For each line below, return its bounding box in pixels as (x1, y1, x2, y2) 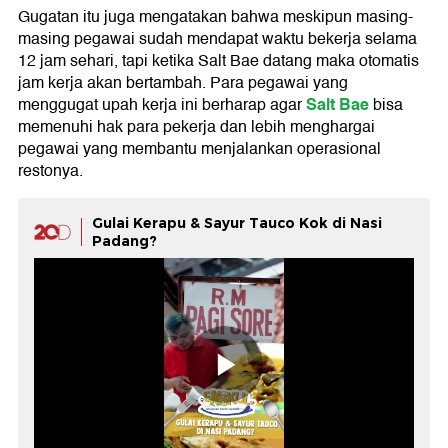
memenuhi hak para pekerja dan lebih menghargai (18, 113, 375, 140)
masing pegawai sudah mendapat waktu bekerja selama (18, 25, 417, 52)
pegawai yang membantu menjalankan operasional (18, 135, 381, 162)
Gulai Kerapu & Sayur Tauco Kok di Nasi (92, 213, 382, 232)
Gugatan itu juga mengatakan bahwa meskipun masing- (18, 3, 413, 30)
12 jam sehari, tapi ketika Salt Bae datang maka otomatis (18, 47, 419, 74)
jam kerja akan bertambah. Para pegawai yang (18, 69, 348, 96)
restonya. (18, 157, 83, 184)
